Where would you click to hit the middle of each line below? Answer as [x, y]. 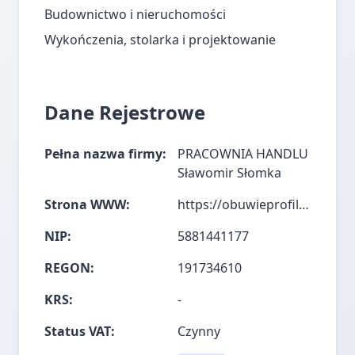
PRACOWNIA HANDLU [243, 154]
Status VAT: [80, 331]
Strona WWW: [87, 204]
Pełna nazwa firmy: [105, 154]
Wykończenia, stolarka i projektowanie [160, 40]
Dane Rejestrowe [125, 112]
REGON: [69, 268]
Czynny [199, 331]
